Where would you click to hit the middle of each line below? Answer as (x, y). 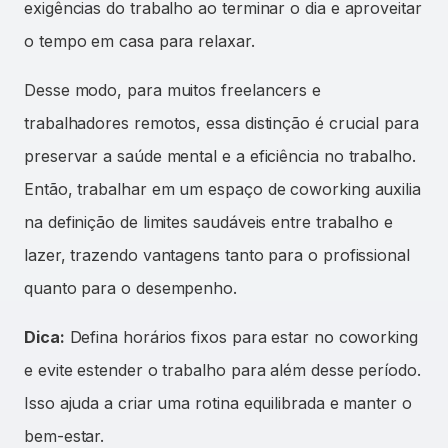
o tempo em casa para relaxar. (139, 40)
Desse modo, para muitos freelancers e (173, 89)
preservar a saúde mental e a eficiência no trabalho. (220, 155)
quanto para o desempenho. (130, 287)
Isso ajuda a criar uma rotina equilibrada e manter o (218, 402)
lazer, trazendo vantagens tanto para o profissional (217, 254)
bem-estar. (64, 435)
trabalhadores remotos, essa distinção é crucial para (221, 122)
